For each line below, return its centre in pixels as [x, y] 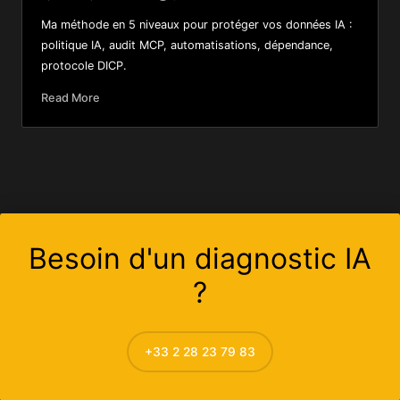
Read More [70, 98]
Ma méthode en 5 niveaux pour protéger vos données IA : [196, 25]
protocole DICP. [83, 66]
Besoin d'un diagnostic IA [200, 259]
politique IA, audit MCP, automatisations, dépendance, [187, 46]
